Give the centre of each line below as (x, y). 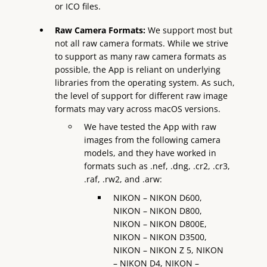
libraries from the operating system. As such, (145, 82)
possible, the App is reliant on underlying (138, 69)
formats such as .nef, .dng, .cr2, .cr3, (157, 166)
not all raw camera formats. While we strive (142, 43)
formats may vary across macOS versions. (138, 108)
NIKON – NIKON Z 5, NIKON (168, 250)
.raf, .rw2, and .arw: (123, 179)
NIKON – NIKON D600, (157, 197)
